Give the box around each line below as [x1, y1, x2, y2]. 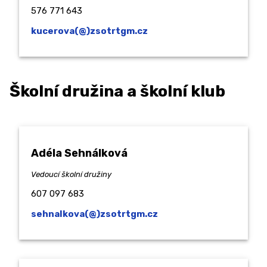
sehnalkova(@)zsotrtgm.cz [31, 208, 158, 219]
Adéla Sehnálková [31, 146, 128, 160]
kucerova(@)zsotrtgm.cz [31, 25, 148, 36]
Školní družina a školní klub [10, 82, 225, 101]
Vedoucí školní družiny [31, 169, 111, 179]
